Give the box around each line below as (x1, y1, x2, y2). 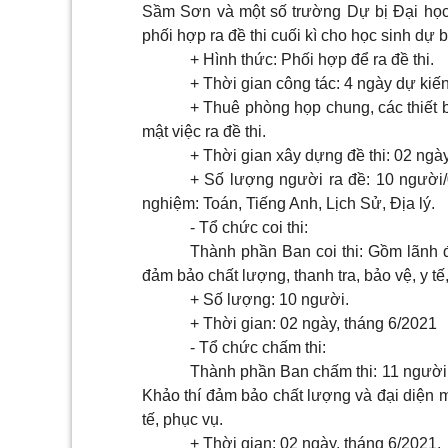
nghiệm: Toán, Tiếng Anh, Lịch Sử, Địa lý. (142, 195, 435, 213)
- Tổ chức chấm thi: (190, 339, 326, 357)
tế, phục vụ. (142, 411, 223, 429)
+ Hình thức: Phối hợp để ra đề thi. (190, 51, 434, 69)
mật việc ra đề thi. (142, 123, 266, 141)
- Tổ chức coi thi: (190, 219, 308, 237)
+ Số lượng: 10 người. (190, 291, 349, 309)
